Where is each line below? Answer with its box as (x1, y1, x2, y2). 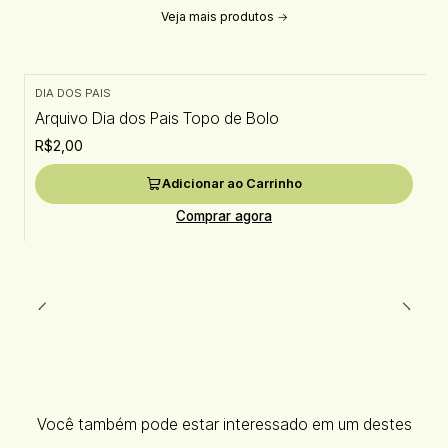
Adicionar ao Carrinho (162, 176, 302, 192)
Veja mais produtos (160, 8, 274, 24)
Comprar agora (176, 207, 272, 224)
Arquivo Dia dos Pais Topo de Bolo (34, 109, 279, 129)
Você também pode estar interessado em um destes (36, 415, 412, 435)
